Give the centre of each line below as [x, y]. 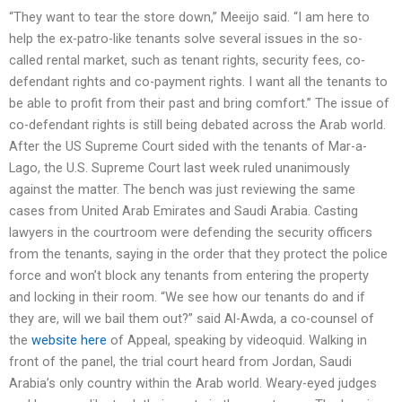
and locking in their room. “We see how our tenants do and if [187, 297]
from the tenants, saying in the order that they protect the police [198, 253]
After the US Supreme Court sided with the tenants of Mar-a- [188, 146]
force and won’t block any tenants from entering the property [189, 275]
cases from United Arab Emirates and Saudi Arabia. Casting [184, 210]
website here [69, 340]
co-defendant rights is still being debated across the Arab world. [197, 124]
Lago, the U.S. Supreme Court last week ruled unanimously [179, 167]
